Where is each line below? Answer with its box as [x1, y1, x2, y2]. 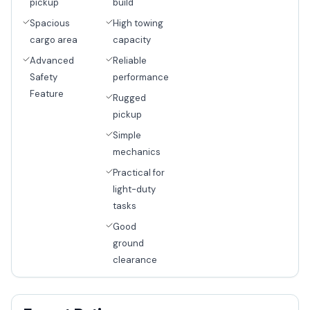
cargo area [30, 34, 77, 46]
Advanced [30, 55, 74, 67]
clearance [113, 254, 157, 266]
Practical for [113, 167, 165, 179]
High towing [113, 17, 163, 30]
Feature [30, 88, 64, 100]
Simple [113, 129, 141, 142]
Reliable [113, 55, 147, 67]
